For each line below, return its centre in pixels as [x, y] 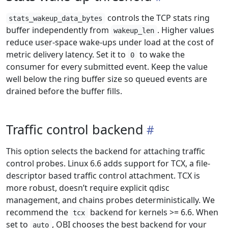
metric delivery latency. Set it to [67, 54]
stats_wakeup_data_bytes [56, 18]
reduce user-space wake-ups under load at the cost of [110, 42]
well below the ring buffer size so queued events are [107, 79]
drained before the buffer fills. [64, 91]
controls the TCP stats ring [157, 18]
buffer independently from [59, 30]
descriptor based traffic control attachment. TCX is [103, 176]
